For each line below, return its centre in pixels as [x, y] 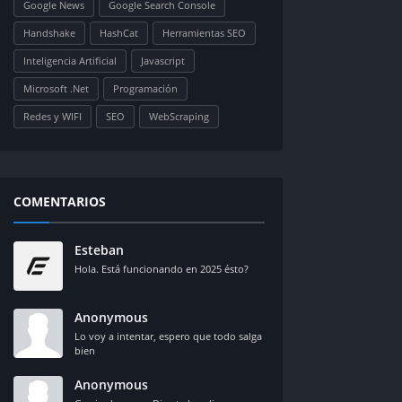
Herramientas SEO [204, 33]
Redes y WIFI [52, 116]
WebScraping [179, 116]
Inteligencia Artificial [70, 61]
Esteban [99, 250]
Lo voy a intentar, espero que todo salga [168, 336]
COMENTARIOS [60, 201]
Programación [145, 88]
